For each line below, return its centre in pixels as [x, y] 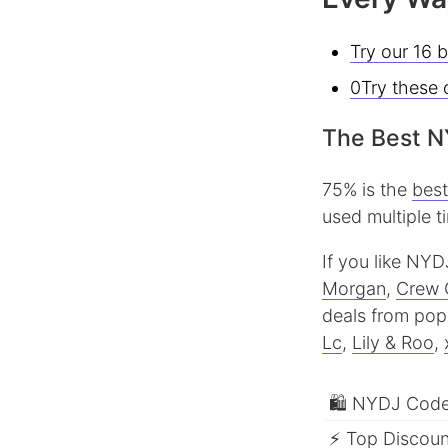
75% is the [367, 190]
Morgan [354, 289]
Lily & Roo [393, 343]
